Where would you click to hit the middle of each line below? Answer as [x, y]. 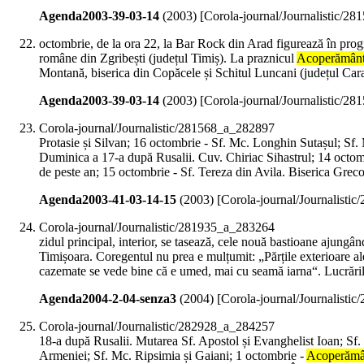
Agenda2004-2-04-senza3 [108, 299]
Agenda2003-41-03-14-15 [108, 200]
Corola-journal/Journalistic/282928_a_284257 [157, 327]
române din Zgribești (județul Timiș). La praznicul [168, 58]
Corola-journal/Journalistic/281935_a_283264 [157, 227]
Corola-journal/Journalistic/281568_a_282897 [157, 128]
